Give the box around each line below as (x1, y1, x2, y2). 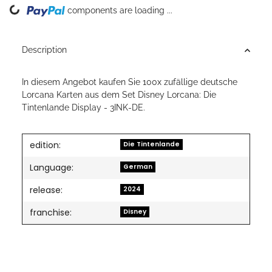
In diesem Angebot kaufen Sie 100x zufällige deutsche (22, 77, 237, 87)
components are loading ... (67, 5, 173, 16)
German (123, 161, 153, 171)
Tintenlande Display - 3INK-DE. (22, 103, 145, 113)
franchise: (30, 206, 72, 219)
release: (30, 184, 63, 197)
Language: (30, 161, 73, 174)
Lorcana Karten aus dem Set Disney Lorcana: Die (22, 90, 216, 100)
